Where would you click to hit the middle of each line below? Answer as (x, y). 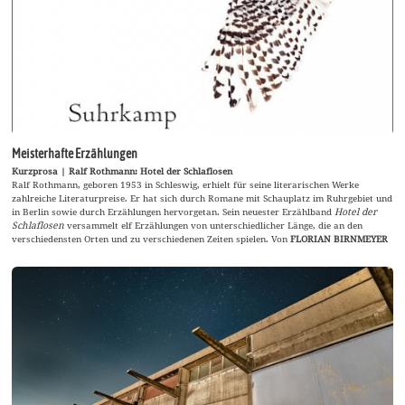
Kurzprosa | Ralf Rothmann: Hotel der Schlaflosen (122, 171)
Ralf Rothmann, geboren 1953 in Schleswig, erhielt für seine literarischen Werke (186, 185)
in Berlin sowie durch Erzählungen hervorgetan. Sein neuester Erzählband (174, 212)
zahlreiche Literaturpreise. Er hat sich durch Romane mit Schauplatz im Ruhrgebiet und (202, 198)
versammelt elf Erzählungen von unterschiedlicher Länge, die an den (214, 226)
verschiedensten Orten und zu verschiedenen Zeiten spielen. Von (151, 239)
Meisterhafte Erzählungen (75, 154)
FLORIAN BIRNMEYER (339, 239)
